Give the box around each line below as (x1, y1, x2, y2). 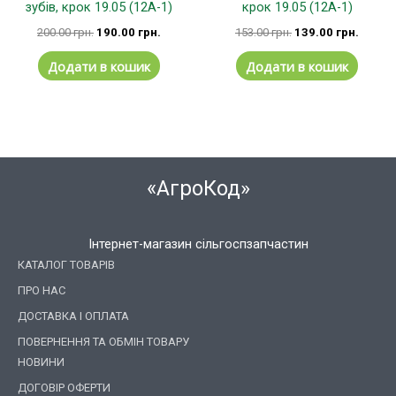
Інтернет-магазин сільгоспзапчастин (88, 235, 308, 252)
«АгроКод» (146, 176, 250, 202)
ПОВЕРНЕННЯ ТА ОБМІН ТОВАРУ (18, 334, 189, 348)
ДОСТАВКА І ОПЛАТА (18, 308, 129, 323)
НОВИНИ (18, 354, 65, 369)
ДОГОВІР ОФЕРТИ (18, 380, 110, 394)
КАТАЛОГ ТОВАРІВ (18, 257, 115, 271)
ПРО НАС (18, 283, 65, 297)
